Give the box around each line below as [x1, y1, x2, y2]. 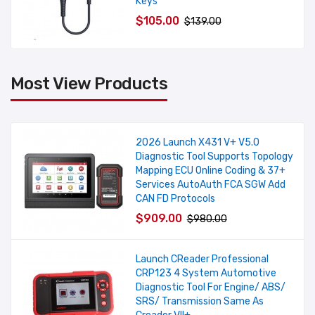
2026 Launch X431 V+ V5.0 [135, 136, 259, 149]
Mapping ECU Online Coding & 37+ [135, 165, 285, 177]
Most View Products [11, 74, 168, 94]
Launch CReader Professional [135, 253, 269, 266]
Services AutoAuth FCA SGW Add [135, 179, 285, 191]
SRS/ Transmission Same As [135, 295, 264, 308]
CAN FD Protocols [135, 193, 215, 205]
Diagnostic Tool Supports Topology [135, 150, 293, 163]
